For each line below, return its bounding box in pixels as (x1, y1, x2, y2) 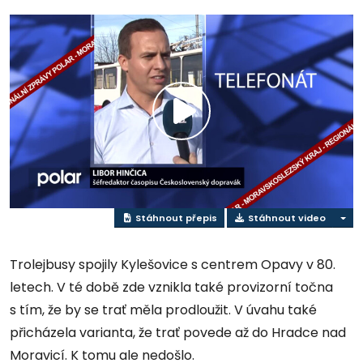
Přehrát (181, 116, 262, 143)
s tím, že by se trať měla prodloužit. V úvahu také (10, 301, 317, 320)
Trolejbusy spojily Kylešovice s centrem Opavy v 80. (10, 255, 335, 275)
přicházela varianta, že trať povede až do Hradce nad (10, 323, 346, 343)
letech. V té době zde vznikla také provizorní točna (10, 278, 333, 297)
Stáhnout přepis (132, 211, 217, 224)
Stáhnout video (245, 211, 326, 224)
